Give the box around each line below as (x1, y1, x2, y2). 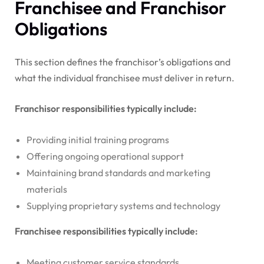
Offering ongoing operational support (27, 150, 184, 162)
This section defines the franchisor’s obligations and (15, 55, 230, 68)
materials (27, 183, 67, 195)
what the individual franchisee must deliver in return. (15, 71, 235, 84)
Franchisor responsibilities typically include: (15, 102, 197, 114)
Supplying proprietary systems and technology (27, 199, 220, 212)
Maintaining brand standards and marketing (27, 166, 210, 179)
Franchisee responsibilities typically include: (15, 225, 198, 237)
